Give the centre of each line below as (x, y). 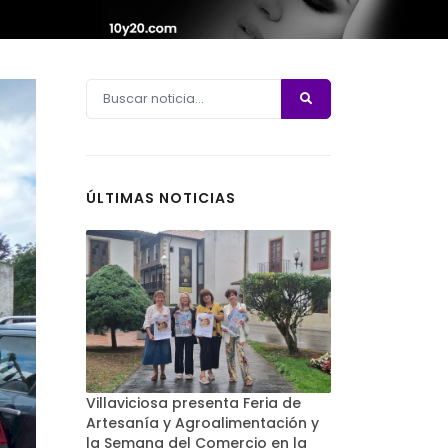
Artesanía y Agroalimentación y (202, 423)
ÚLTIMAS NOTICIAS (161, 198)
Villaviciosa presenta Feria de (193, 403)
